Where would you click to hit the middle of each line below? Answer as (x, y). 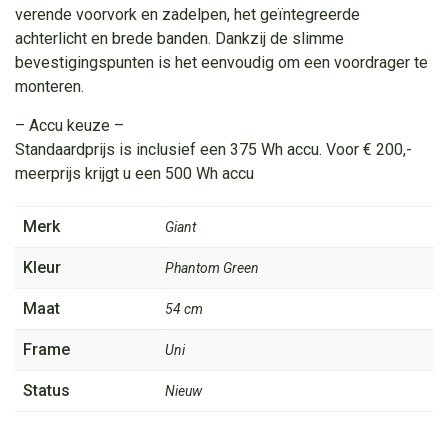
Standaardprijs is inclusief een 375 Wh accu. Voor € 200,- (213, 149)
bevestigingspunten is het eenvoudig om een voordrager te (221, 62)
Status (46, 390)
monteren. (49, 86)
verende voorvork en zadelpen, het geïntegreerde (187, 14)
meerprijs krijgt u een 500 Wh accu (134, 173)
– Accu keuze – (69, 125)
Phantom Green (212, 267)
